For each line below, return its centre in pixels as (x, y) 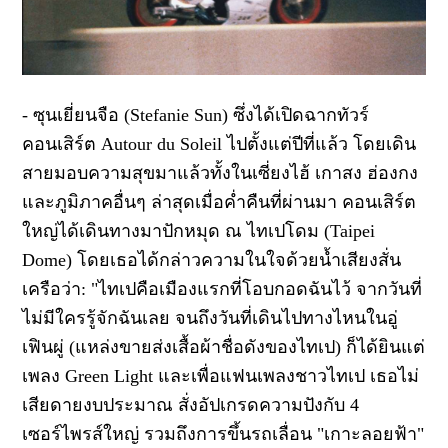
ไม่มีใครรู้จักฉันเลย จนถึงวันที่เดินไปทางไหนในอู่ (210, 317)
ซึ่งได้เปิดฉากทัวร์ (301, 114)
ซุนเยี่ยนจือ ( (82, 114)
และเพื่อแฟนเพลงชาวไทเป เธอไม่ (289, 375)
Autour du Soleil (164, 143)
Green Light (112, 375)
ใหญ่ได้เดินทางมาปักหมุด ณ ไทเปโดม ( (176, 230)
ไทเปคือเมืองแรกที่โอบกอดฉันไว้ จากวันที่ (260, 288)
